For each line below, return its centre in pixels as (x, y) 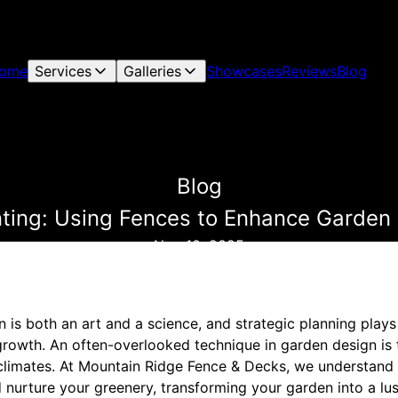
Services (64, 71)
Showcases (244, 71)
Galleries (153, 71)
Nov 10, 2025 (199, 245)
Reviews (310, 71)
